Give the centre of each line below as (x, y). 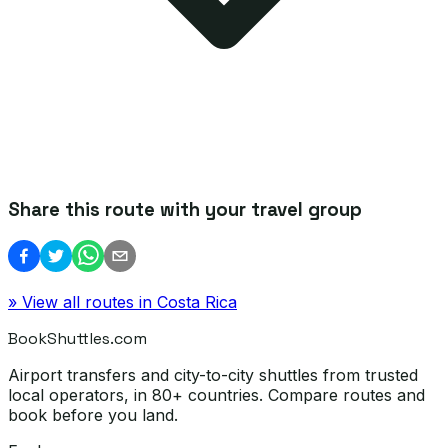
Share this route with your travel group (185, 209)
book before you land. (93, 414)
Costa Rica (197, 301)
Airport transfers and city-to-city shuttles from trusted (213, 374)
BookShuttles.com (77, 338)
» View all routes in (82, 301)
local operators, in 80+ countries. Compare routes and (216, 394)
